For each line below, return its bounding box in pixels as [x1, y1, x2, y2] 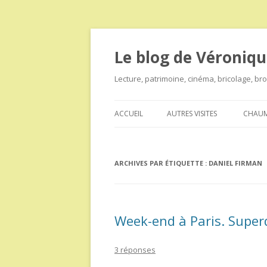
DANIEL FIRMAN [209, 159, 262, 167]
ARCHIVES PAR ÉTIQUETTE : [114, 159, 209, 167]
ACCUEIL [114, 108, 143, 119]
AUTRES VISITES [167, 108, 217, 119]
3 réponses [114, 244, 156, 255]
